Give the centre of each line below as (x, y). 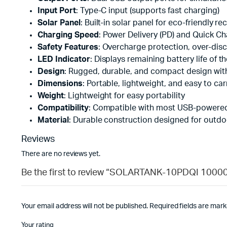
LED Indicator (64, 59)
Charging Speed (68, 35)
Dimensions (60, 84)
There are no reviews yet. (61, 154)
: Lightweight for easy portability (124, 96)
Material (53, 120)
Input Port (57, 11)
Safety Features (68, 47)
